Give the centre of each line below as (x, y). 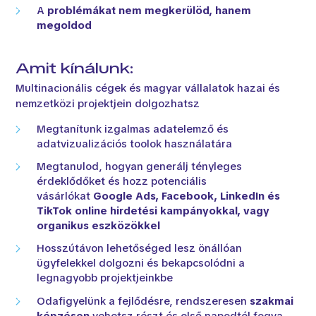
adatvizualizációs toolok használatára (135, 144)
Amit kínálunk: (75, 68)
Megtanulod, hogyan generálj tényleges (140, 167)
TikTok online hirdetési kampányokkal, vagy (153, 211)
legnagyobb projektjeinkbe (105, 278)
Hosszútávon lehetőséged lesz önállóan (140, 249)
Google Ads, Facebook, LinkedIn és (187, 196)
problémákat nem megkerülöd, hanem (150, 11)
